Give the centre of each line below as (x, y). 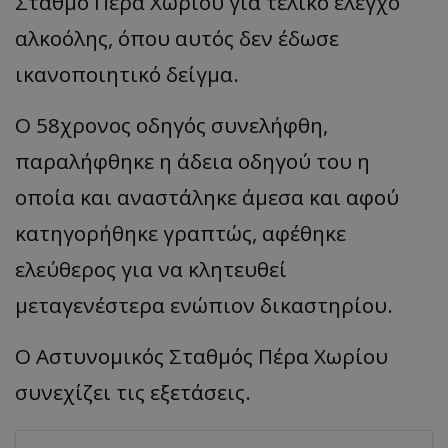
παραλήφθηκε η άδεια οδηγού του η (192, 160)
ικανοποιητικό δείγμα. (127, 73)
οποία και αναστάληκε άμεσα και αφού (207, 196)
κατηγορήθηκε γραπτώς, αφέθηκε (180, 232)
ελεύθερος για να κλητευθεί (151, 268)
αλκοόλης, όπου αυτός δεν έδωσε (177, 37)
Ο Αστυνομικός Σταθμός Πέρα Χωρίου (201, 355)
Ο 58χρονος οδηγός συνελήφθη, (171, 124)
